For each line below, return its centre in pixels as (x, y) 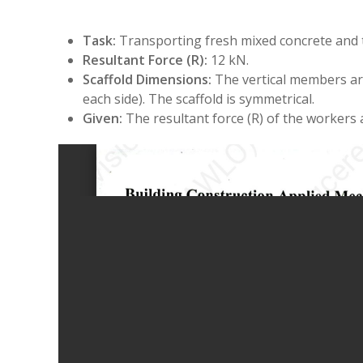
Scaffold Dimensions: (147, 79)
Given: (102, 118)
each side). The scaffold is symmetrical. (199, 99)
